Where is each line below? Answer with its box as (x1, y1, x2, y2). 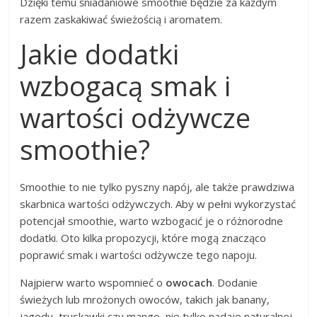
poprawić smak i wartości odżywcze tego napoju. (20, 248, 258, 263)
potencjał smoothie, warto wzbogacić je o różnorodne (20, 214, 284, 229)
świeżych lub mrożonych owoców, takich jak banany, (20, 292, 270, 307)
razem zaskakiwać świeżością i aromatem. (20, 12, 223, 27)
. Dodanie (212, 275, 258, 290)
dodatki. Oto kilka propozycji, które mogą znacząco (20, 231, 267, 246)
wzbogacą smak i (20, 67, 231, 105)
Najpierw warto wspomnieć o (20, 275, 166, 290)
